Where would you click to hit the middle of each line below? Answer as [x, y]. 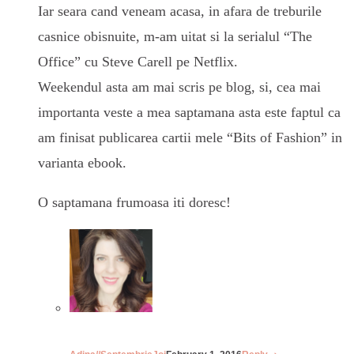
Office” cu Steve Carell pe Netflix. [138, 61]
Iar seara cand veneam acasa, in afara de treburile [180, 11]
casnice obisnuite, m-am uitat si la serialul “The [175, 36]
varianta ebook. [82, 162]
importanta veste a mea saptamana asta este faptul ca [189, 112]
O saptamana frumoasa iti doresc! [134, 202]
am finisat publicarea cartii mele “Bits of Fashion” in [190, 137]
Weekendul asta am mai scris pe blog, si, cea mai [179, 87]
